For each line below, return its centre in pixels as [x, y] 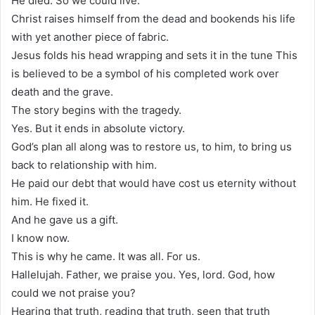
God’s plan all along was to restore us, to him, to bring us [152, 146]
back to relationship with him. [84, 165]
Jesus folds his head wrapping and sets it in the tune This [154, 55]
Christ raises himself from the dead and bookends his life [153, 18]
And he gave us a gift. [65, 219]
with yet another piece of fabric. [90, 37]
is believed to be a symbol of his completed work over [145, 73]
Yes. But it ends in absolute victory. [98, 128]
